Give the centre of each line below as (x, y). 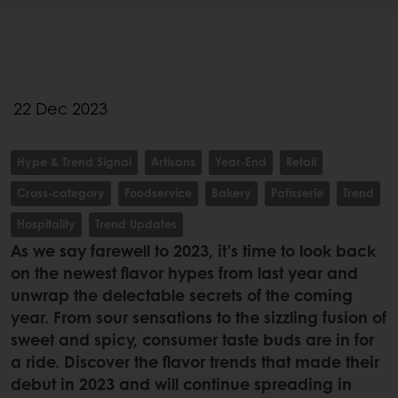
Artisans (173, 161)
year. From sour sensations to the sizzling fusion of (199, 317)
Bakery (231, 192)
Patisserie (297, 192)
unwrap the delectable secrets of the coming (182, 295)
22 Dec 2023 (60, 108)
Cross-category (61, 192)
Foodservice (158, 192)
